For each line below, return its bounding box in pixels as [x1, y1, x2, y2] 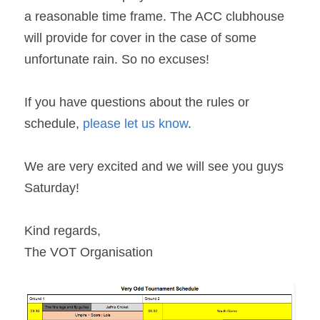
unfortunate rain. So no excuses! [24, 52, 213, 66]
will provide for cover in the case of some [24, 31, 256, 45]
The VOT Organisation [24, 245, 153, 259]
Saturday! [24, 181, 79, 195]
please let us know [83, 116, 188, 131]
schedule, [24, 116, 83, 131]
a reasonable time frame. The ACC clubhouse [24, 9, 284, 24]
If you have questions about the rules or [24, 95, 249, 109]
